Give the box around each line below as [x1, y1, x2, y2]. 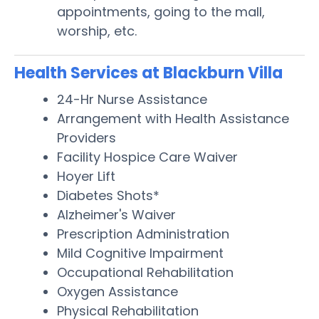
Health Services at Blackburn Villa [14, 61, 283, 84]
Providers [57, 128, 116, 147]
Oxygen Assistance [57, 282, 178, 300]
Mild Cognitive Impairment [57, 244, 224, 262]
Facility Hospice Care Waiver [57, 147, 238, 166]
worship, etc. [57, 21, 137, 40]
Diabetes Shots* [57, 186, 159, 204]
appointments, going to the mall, [57, 2, 265, 21]
